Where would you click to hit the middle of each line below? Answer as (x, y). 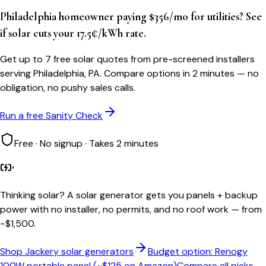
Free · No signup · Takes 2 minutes (86, 144)
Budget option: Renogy (198, 252)
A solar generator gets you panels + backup (162, 195)
